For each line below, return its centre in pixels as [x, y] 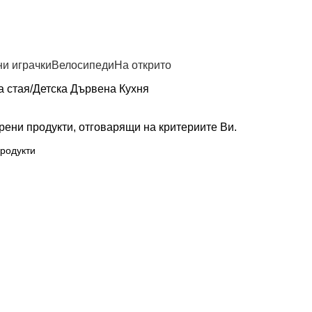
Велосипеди [83, 65]
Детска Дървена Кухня [91, 89]
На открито [143, 65]
